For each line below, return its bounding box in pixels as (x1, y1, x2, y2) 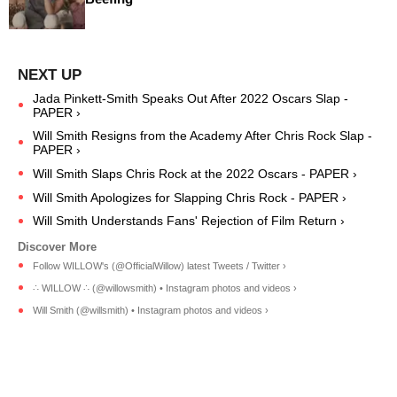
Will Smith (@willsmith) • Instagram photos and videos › (33, 305, 269, 316)
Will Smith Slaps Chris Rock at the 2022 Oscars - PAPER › (33, 166, 357, 181)
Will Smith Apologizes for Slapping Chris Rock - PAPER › (33, 190, 346, 205)
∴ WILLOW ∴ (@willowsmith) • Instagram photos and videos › (33, 282, 297, 293)
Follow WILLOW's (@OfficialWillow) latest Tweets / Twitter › (33, 261, 286, 272)
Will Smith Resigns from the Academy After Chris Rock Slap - (33, 128, 372, 144)
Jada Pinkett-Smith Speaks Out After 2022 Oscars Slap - (33, 91, 348, 106)
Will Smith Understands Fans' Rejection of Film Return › (33, 214, 345, 229)
